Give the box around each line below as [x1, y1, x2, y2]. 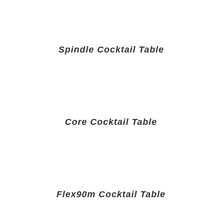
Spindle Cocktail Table [58, 45, 164, 55]
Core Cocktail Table [65, 117, 157, 127]
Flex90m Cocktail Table [56, 189, 166, 200]
